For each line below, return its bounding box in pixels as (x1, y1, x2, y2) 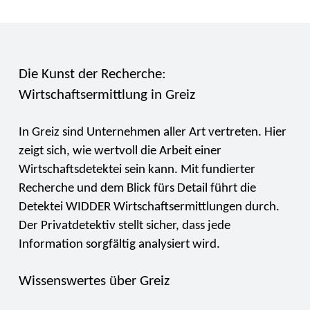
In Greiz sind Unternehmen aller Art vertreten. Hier (18, 126, 286, 140)
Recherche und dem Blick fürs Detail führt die (18, 182, 256, 196)
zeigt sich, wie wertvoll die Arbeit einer (18, 145, 221, 158)
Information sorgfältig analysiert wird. (18, 238, 220, 252)
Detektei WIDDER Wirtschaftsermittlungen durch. (18, 201, 280, 215)
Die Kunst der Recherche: (18, 67, 166, 82)
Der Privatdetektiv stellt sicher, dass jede (18, 219, 230, 233)
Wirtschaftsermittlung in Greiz (18, 88, 195, 103)
